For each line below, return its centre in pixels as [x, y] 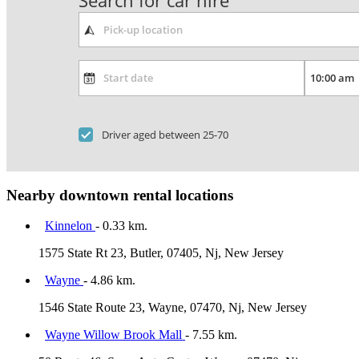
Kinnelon [70, 226]
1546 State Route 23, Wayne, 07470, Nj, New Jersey [173, 308]
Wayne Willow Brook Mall [115, 335]
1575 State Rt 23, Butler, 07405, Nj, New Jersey [161, 253]
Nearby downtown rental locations [120, 195]
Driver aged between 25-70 [165, 134]
